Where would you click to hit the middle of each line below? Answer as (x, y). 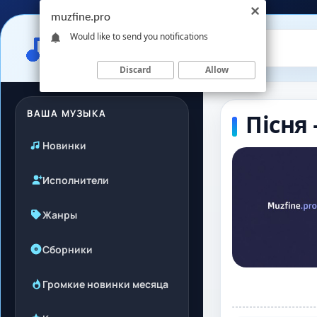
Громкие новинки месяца (105, 284)
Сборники (68, 249)
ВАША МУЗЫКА (67, 113)
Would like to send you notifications (139, 36)
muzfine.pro (81, 17)
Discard (136, 69)
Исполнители (76, 180)
